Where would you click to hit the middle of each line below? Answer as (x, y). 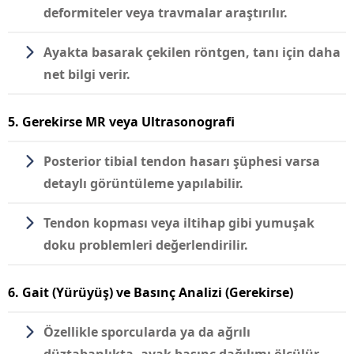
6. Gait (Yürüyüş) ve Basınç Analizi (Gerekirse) (151, 292)
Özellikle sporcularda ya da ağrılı (147, 331)
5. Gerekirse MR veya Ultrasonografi (121, 121)
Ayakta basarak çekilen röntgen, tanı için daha (192, 52)
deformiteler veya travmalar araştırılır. (166, 12)
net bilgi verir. (87, 74)
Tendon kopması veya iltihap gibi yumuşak (179, 222)
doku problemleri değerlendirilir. (146, 245)
